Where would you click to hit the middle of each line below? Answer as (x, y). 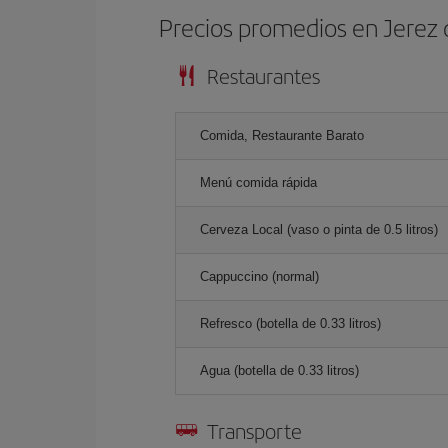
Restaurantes (263, 75)
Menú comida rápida (258, 182)
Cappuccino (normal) (259, 276)
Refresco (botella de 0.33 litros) (290, 323)
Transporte (254, 430)
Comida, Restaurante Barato (282, 135)
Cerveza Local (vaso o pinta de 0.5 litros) (319, 229)
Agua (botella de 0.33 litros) (279, 370)
